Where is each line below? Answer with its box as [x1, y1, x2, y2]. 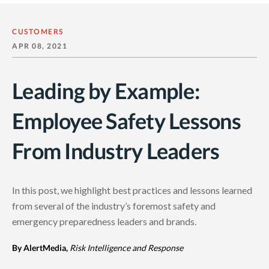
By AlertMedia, [12, 242, 68, 253]
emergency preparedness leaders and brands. [12, 215, 196, 227]
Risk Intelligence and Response [70, 242, 183, 253]
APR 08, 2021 [12, 41, 67, 50]
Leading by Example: [12, 77, 200, 104]
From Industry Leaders [12, 137, 220, 164]
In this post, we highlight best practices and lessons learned [12, 184, 252, 196]
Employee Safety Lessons [12, 107, 241, 134]
